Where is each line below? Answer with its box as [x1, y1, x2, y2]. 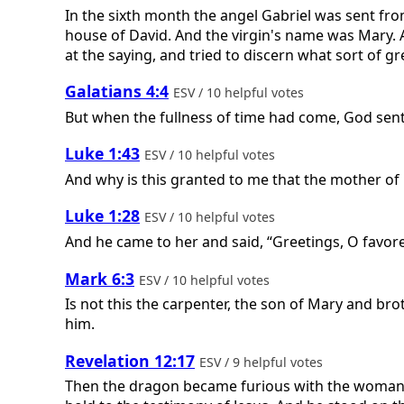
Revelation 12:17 [65, 349, 195, 372]
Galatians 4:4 [65, 80, 169, 103]
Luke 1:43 [65, 142, 140, 165]
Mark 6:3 [65, 267, 134, 289]
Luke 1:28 [65, 205, 140, 227]
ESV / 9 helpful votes [199, 353, 326, 371]
